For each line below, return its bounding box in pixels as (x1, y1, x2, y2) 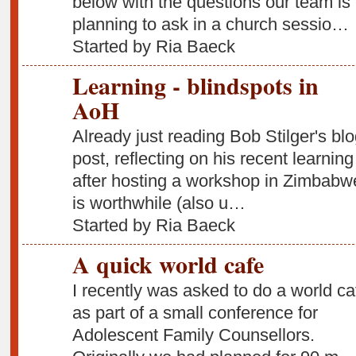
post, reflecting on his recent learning (72, 148, 354, 168)
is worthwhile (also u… (72, 192, 246, 213)
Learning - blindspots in (72, 68, 319, 103)
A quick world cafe (72, 246, 264, 282)
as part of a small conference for (72, 302, 318, 323)
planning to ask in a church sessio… (72, 14, 349, 34)
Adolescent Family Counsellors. (72, 324, 315, 345)
